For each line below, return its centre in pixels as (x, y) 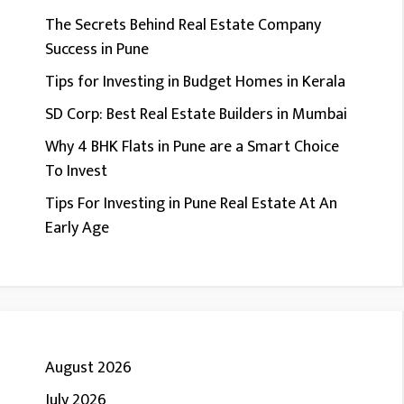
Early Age (77, 228)
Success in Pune (97, 50)
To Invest (76, 171)
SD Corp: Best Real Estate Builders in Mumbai (196, 115)
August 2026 (88, 368)
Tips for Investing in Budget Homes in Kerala (195, 82)
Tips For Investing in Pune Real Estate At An (191, 204)
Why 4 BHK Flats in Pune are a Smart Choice (192, 147)
